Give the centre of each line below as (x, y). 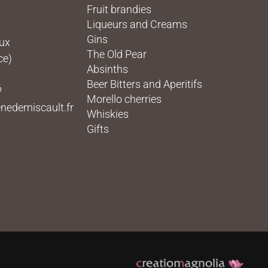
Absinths (107, 69)
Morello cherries (124, 99)
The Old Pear (116, 54)
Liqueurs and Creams (137, 25)
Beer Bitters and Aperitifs (144, 84)
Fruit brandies (119, 10)
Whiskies (107, 114)
